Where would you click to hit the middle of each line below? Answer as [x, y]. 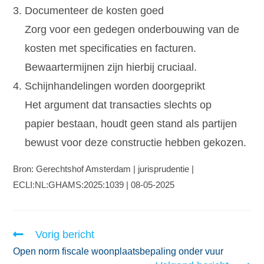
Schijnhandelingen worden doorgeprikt [115, 86]
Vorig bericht [65, 234]
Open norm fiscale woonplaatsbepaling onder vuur [118, 251]
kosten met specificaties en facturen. [111, 48]
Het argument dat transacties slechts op [118, 105]
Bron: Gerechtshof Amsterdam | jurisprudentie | [104, 169]
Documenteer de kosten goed [95, 10]
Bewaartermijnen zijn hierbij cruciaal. [111, 67]
